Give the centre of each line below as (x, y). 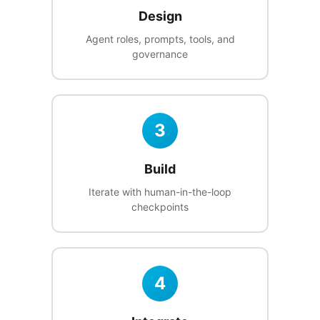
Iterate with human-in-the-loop (160, 192)
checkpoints (160, 207)
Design (160, 16)
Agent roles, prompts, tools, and (160, 39)
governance (160, 54)
